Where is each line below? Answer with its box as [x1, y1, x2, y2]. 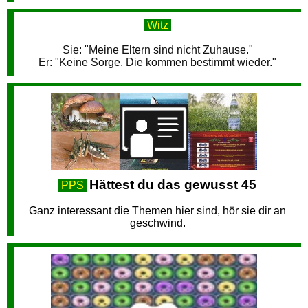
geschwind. [129, 217, 186, 229]
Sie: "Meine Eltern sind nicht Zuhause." [62, 44, 253, 56]
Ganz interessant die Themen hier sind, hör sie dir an [29, 205, 286, 217]
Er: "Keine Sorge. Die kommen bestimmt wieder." [38, 56, 276, 68]
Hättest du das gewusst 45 [89, 177, 256, 192]
